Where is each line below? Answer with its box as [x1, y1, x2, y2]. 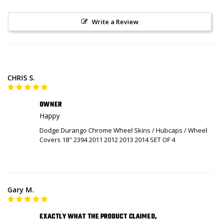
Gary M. [7, 185, 34, 195]
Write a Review [91, 17, 139, 27]
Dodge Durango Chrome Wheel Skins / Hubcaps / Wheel [39, 126, 207, 135]
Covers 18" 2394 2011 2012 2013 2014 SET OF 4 [39, 135, 175, 145]
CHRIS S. [7, 73, 35, 83]
